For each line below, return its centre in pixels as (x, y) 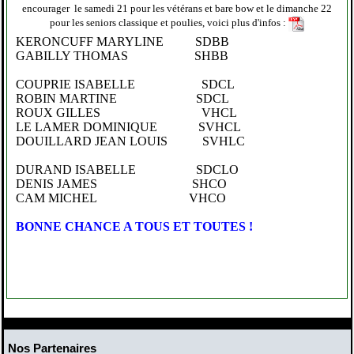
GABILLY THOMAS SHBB (122, 55)
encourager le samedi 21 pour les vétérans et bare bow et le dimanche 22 (177, 8)
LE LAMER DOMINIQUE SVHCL (128, 126)
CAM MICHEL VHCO (127, 198)
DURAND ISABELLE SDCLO (127, 169)
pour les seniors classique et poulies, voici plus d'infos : (169, 22)
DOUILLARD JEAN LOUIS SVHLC (130, 141)
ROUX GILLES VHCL (126, 112)
